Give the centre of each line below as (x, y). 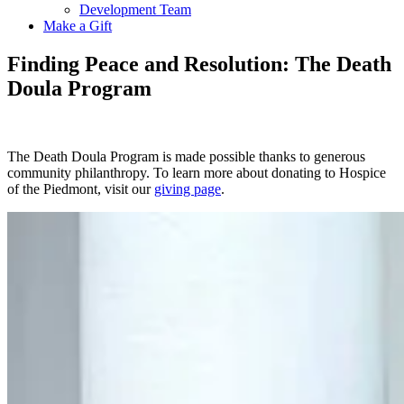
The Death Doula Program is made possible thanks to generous (186, 157)
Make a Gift (78, 25)
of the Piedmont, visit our (81, 189)
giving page (188, 189)
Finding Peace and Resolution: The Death (199, 64)
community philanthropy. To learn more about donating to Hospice (197, 173)
